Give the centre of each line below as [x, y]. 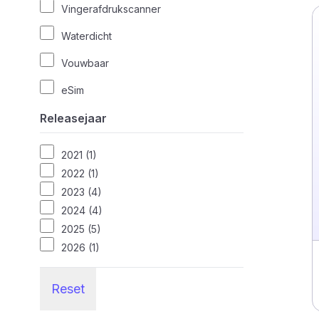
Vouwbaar [85, 63]
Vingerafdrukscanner [111, 9]
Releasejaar [73, 118]
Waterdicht [87, 36]
